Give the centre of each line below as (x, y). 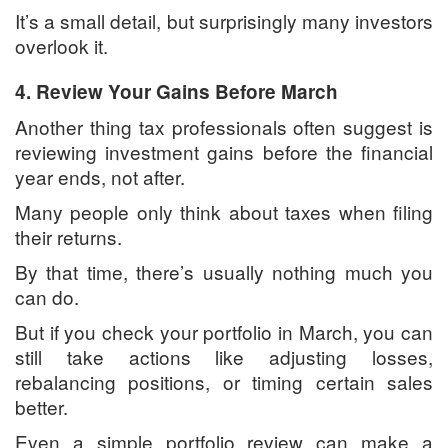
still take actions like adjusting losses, (224, 357)
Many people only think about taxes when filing (224, 212)
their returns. (68, 237)
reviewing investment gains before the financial (224, 152)
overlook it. (61, 46)
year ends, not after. (100, 177)
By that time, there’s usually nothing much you (224, 272)
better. (41, 407)
